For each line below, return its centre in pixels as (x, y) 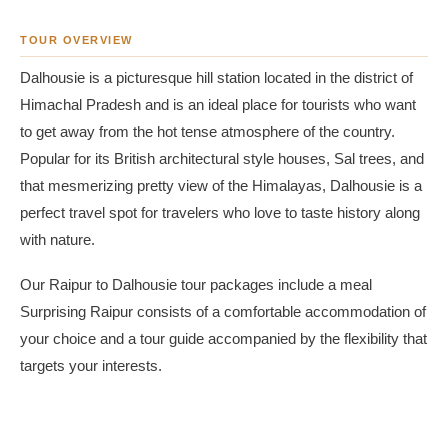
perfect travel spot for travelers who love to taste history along (220, 213)
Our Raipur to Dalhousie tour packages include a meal (196, 284)
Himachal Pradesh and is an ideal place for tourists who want (218, 105)
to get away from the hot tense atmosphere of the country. (207, 132)
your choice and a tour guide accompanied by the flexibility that (223, 338)
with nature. (59, 240)
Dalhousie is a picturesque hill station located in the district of (216, 78)
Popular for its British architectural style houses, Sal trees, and (222, 159)
